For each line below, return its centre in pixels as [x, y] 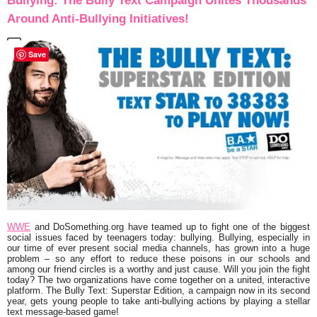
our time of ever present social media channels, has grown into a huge [158, 248]
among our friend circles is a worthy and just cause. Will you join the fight [158, 269]
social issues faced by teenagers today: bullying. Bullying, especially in [158, 237]
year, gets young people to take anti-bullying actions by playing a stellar [158, 301]
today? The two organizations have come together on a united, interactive [158, 279]
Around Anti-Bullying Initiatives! [98, 19]
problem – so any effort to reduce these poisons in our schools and [158, 258]
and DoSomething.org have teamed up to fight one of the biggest [170, 226]
